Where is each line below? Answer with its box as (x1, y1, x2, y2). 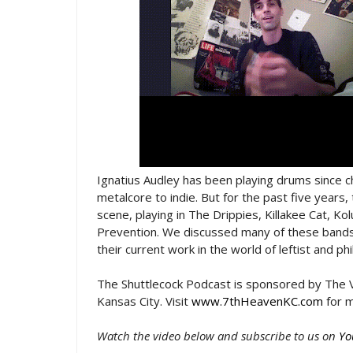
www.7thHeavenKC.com (191, 293, 323, 309)
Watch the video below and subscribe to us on (97, 328, 339, 344)
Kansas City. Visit (97, 293, 191, 309)
